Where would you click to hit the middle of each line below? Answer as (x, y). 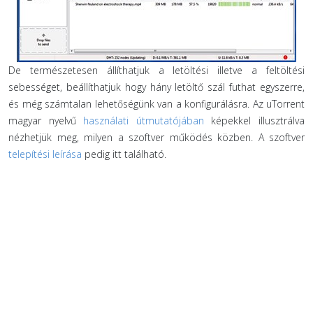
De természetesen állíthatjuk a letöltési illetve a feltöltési (156, 70)
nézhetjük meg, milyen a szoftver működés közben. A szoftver (156, 137)
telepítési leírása (45, 154)
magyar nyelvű (46, 121)
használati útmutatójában (144, 121)
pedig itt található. (124, 154)
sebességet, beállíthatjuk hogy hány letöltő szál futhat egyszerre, (156, 87)
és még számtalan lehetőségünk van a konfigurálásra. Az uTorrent (156, 104)
